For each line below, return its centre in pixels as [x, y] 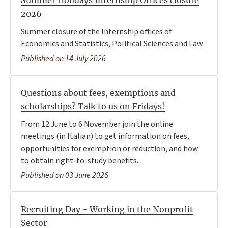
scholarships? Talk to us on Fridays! [93, 106]
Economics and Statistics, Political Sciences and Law [112, 44]
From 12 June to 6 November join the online [97, 124]
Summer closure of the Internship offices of [96, 32]
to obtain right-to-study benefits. [80, 161]
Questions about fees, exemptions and [98, 92]
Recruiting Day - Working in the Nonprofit [107, 209]
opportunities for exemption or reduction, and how [110, 148]
